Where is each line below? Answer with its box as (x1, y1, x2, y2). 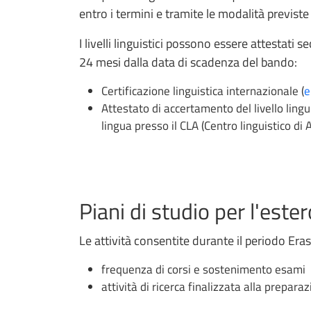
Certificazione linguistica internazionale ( (101, 81, 304, 100)
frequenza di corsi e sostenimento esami (101, 260, 305, 278)
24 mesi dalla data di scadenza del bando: (79, 52, 300, 72)
